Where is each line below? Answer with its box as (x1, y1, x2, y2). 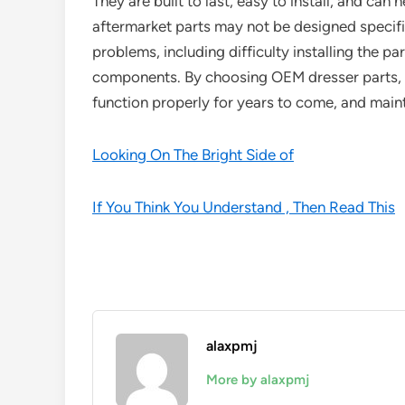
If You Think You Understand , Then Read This (92, 198, 395, 216)
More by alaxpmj (206, 372, 309, 388)
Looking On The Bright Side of (92, 146, 294, 164)
